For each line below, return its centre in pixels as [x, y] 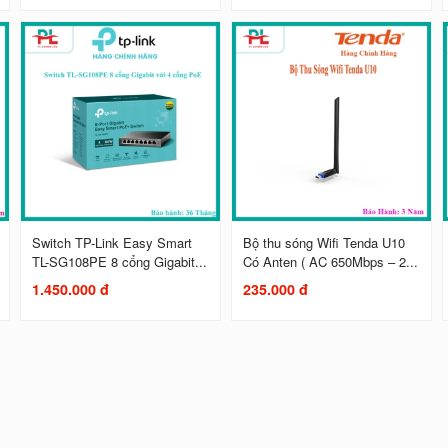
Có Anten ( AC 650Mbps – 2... [331, 261]
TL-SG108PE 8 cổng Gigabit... [120, 261]
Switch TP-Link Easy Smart [112, 242]
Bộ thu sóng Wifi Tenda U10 [324, 242]
